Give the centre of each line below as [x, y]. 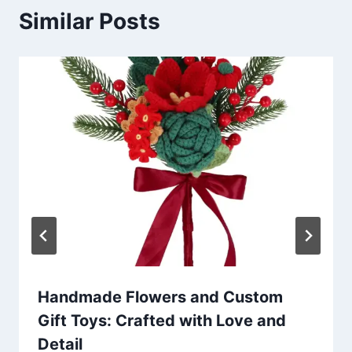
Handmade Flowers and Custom [160, 297]
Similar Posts [90, 22]
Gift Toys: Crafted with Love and [162, 320]
